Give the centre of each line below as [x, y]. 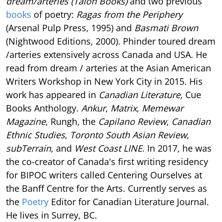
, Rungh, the [72, 121]
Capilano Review [132, 121]
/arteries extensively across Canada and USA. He [107, 54]
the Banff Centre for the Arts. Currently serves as [107, 188]
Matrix [124, 108]
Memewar [163, 108]
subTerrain [28, 148]
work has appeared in [52, 94]
